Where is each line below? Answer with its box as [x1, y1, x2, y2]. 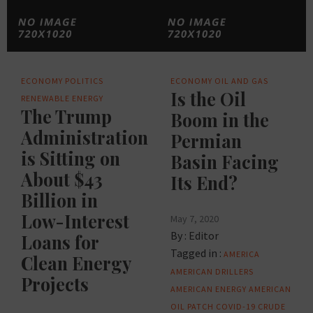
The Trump [21, 105, 112, 129]
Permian [170, 129, 242, 153]
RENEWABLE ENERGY [21, 93, 103, 104]
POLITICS [65, 75, 103, 87]
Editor [189, 228, 219, 243]
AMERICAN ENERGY [170, 284, 247, 295]
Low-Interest [21, 210, 129, 233]
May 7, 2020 [170, 212, 219, 226]
